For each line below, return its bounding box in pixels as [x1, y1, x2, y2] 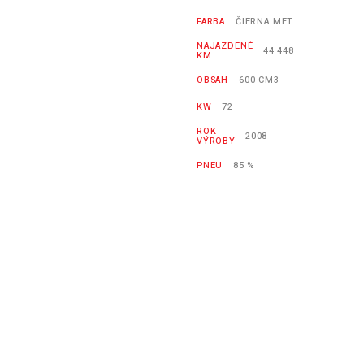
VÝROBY [197, 134, 236, 149]
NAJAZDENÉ [197, 39, 253, 54]
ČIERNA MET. [236, 15, 297, 29]
